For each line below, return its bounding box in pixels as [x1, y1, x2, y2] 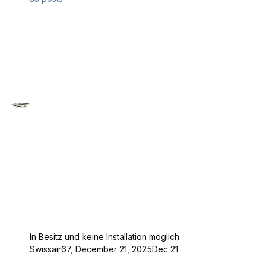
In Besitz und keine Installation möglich [30, 232, 180, 242]
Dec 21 [152, 244, 179, 255]
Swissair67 [30, 244, 71, 255]
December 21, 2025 [75, 244, 153, 255]
